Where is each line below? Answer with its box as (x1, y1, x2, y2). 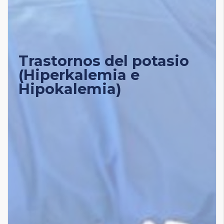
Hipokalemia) (18, 79, 121, 97)
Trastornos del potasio (18, 51, 189, 69)
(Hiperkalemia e (18, 65, 139, 83)
